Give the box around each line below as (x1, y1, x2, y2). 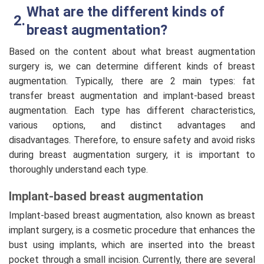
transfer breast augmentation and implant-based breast (9, 90, 255, 102)
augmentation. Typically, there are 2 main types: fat (9, 75, 255, 87)
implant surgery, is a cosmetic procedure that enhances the (9, 224, 255, 236)
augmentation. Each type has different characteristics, (9, 105, 255, 117)
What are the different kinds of (27, 4, 225, 21)
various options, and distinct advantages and (9, 120, 255, 131)
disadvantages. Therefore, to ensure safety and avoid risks (9, 134, 255, 146)
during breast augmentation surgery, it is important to (9, 149, 255, 161)
